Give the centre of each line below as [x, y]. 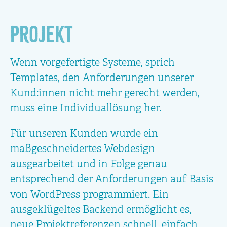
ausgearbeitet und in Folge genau [89, 164]
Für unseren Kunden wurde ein [84, 134]
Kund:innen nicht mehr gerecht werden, [105, 93]
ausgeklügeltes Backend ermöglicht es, [101, 210]
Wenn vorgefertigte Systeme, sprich [92, 63]
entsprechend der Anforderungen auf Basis [112, 180]
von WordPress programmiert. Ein [89, 195]
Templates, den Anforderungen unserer [102, 78]
